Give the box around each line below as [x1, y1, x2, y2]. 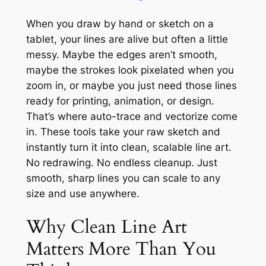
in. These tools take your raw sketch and [26, 125, 220, 138]
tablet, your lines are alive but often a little [26, 33, 228, 45]
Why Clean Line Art [26, 214, 187, 240]
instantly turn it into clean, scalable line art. [26, 141, 232, 153]
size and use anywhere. [26, 187, 140, 199]
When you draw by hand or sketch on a [26, 17, 214, 30]
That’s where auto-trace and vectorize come [26, 110, 237, 122]
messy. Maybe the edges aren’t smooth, [26, 48, 217, 61]
